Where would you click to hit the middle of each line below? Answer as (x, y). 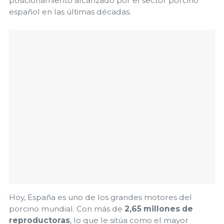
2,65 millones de (159, 209)
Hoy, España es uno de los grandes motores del (100, 197)
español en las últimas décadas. (70, 11)
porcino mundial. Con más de (67, 209)
